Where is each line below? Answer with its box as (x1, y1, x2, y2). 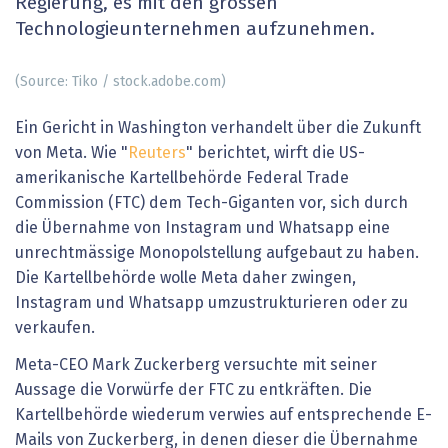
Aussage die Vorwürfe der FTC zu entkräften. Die (15, 382, 372, 399)
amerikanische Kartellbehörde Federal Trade (15, 169, 349, 186)
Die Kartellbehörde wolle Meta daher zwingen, (15, 269, 356, 286)
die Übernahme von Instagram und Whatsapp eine (15, 219, 390, 236)
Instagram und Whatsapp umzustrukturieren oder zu (15, 294, 408, 311)
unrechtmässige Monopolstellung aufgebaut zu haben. (15, 244, 419, 261)
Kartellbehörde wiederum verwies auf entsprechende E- (15, 407, 432, 424)
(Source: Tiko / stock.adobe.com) (15, 74, 226, 89)
